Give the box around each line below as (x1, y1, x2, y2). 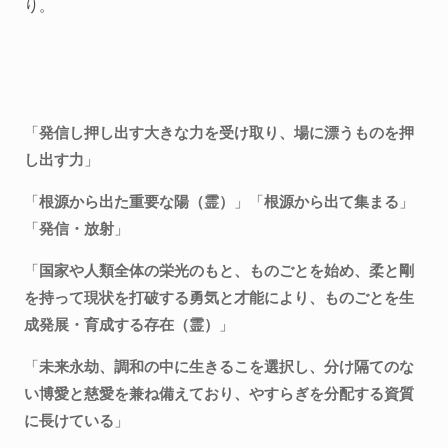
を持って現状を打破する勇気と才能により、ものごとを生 (24, 287, 414, 307)
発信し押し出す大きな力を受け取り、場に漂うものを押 (39, 122, 414, 142)
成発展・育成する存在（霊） (24, 314, 219, 334)
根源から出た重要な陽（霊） (39, 191, 234, 211)
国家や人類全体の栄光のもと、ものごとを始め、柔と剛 (39, 260, 414, 280)
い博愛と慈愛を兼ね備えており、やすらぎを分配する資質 (24, 383, 414, 403)
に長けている (24, 410, 114, 430)
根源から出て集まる (264, 191, 399, 211)
